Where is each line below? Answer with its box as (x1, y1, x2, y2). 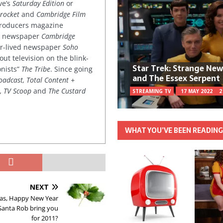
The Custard (48, 86, 86, 96)
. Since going (50, 64, 93, 74)
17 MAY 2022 (181, 87, 213, 95)
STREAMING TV (132, 87, 172, 95)
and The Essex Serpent (132, 71, 221, 85)
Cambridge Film (36, 9, 86, 19)
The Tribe (21, 64, 50, 74)
